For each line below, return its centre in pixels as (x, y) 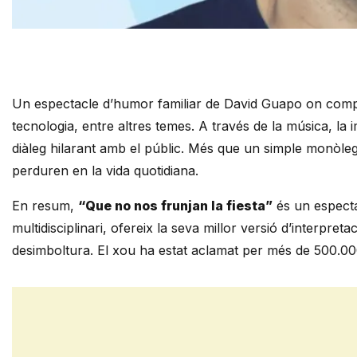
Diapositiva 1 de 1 (59, 39)
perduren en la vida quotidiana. (105, 171)
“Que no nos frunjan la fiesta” (175, 206)
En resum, (45, 206)
